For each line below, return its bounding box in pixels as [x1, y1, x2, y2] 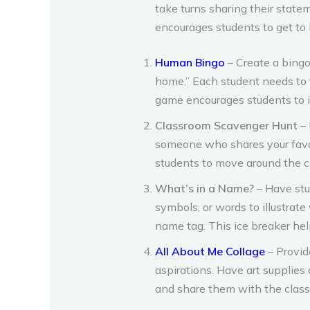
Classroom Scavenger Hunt [155, 118, 298, 132]
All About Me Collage [155, 244, 265, 258]
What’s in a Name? [155, 181, 254, 195]
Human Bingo [155, 55, 225, 69]
